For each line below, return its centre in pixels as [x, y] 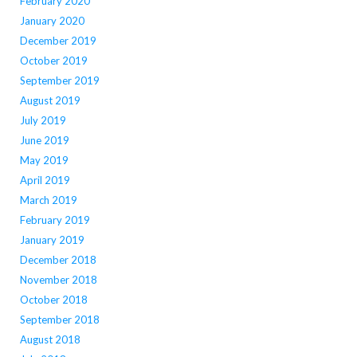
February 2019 [55, 220]
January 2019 [52, 239]
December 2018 [58, 259]
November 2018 [58, 279]
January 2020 [52, 20]
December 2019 [58, 40]
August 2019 [50, 100]
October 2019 [53, 60]
